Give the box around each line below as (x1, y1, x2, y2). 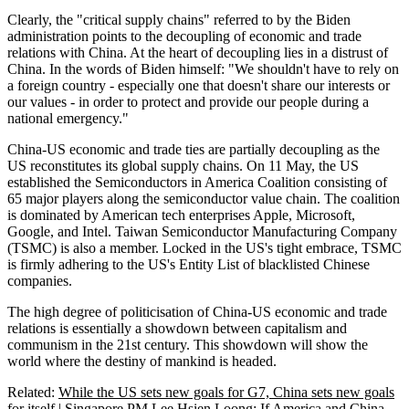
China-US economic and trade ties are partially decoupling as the (7, 142, 380, 158)
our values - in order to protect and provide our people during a (7, 94, 369, 110)
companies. (7, 273, 72, 289)
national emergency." (7, 110, 129, 127)
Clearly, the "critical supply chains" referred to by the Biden (7, 12, 351, 28)
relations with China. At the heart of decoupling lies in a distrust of (7, 45, 388, 61)
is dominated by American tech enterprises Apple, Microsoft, (7, 207, 355, 224)
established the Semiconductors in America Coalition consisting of (7, 174, 387, 191)
